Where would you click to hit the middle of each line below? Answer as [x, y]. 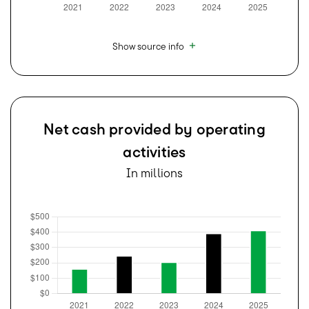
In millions [154, 172]
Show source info [148, 46]
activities [154, 151]
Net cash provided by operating [154, 129]
